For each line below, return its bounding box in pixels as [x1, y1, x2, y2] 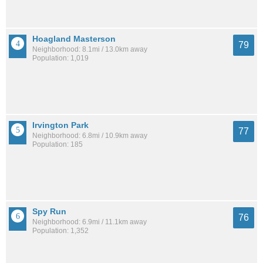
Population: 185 [32, 140, 83, 149]
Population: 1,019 [32, 54, 89, 63]
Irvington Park [32, 120, 89, 130]
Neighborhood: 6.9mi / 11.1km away [32, 218, 147, 227]
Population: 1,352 [32, 227, 89, 235]
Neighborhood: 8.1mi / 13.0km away [32, 45, 147, 54]
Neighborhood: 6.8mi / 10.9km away [32, 131, 147, 140]
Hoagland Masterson [32, 34, 116, 44]
